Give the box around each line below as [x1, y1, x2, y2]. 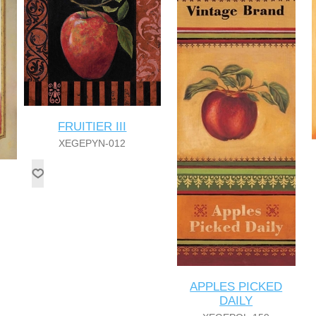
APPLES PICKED [190, 280, 283, 293]
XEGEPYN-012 [59, 138, 126, 150]
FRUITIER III [58, 120, 127, 134]
